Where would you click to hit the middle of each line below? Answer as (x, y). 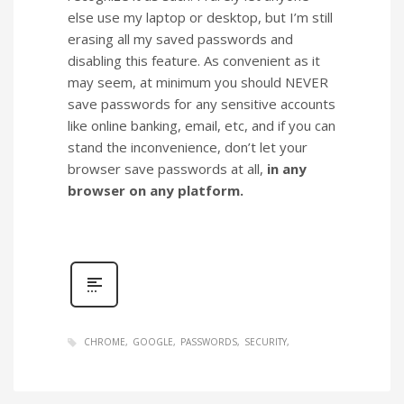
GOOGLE (153, 341)
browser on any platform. (156, 190)
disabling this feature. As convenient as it (194, 60)
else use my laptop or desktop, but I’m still (200, 17)
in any (287, 168)
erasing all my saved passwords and (180, 38)
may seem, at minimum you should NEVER (198, 82)
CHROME (105, 341)
